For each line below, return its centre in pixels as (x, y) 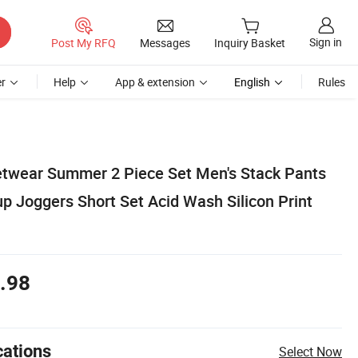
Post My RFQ (84, 42)
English (252, 82)
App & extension (155, 82)
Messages (165, 42)
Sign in (326, 42)
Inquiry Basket (250, 43)
